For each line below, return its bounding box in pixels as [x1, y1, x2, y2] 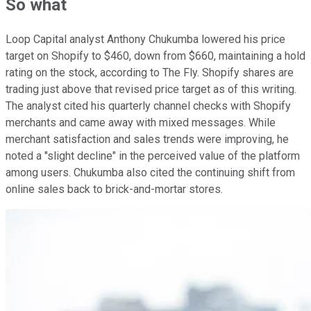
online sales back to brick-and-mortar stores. [6, 182, 226, 196]
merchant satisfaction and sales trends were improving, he [6, 132, 289, 146]
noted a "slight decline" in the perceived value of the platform [6, 149, 300, 162]
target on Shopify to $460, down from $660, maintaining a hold [6, 49, 305, 62]
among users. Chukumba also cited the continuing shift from [6, 165, 295, 179]
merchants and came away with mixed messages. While [6, 115, 276, 129]
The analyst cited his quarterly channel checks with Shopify [6, 99, 291, 112]
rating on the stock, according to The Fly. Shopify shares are [6, 65, 294, 79]
